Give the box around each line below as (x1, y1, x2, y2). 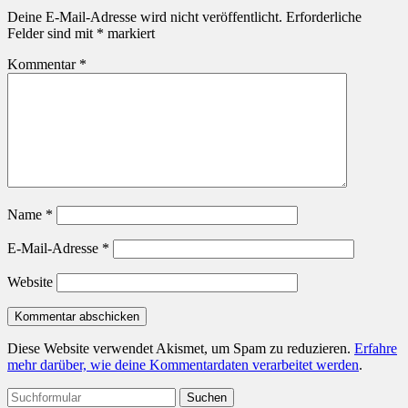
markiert (104, 25, 155, 42)
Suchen (6, 387, 49, 403)
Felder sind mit (7, 25, 97, 42)
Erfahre (354, 341, 397, 357)
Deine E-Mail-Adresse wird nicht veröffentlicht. (7, 9, 282, 25)
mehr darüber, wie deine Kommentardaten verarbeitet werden (7, 357, 359, 373)
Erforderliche (286, 9, 362, 25)
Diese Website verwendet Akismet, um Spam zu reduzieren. (7, 341, 354, 357)
